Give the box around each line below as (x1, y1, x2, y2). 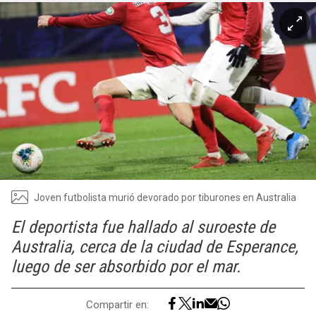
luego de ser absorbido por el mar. (11, 257, 241, 276)
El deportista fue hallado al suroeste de (11, 217, 275, 237)
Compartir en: (86, 298, 149, 311)
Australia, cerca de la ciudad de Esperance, (11, 237, 298, 257)
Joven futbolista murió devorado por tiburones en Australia (34, 191, 296, 203)
